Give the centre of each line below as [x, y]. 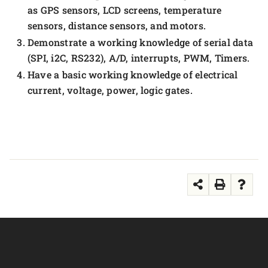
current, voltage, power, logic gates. [110, 90]
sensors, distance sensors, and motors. [117, 25]
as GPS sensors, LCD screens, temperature [125, 10]
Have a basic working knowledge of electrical [133, 74]
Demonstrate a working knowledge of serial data [141, 42]
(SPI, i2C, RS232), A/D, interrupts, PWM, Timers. [139, 58]
